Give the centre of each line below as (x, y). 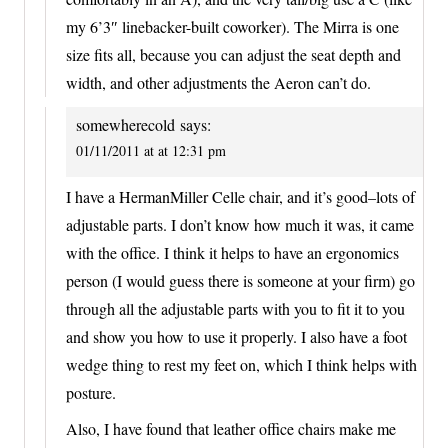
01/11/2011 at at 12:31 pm (151, 151)
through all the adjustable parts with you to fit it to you (235, 308)
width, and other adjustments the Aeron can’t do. (218, 83)
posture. (91, 392)
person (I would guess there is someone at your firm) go (240, 280)
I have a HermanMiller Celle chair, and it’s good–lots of (240, 196)
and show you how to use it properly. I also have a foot (236, 336)
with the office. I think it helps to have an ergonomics (232, 252)
